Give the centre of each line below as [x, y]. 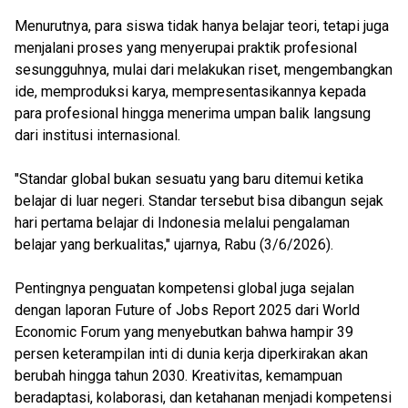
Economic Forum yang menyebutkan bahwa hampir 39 [184, 332]
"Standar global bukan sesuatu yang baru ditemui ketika [189, 179]
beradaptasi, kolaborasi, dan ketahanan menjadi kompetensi [203, 398]
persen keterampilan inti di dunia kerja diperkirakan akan [191, 354]
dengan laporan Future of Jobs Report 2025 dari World [187, 310]
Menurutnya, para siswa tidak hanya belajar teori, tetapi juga [202, 26]
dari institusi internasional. [97, 135]
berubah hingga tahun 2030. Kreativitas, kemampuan [178, 376]
